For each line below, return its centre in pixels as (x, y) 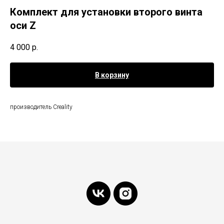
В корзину (112, 75)
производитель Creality (41, 107)
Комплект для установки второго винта (106, 12)
